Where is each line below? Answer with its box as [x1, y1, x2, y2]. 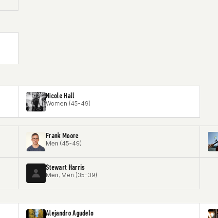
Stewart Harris [46, 163, 85, 172]
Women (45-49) [46, 100, 91, 107]
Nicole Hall [46, 91, 75, 100]
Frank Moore [46, 131, 79, 140]
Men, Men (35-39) [46, 171, 97, 179]
